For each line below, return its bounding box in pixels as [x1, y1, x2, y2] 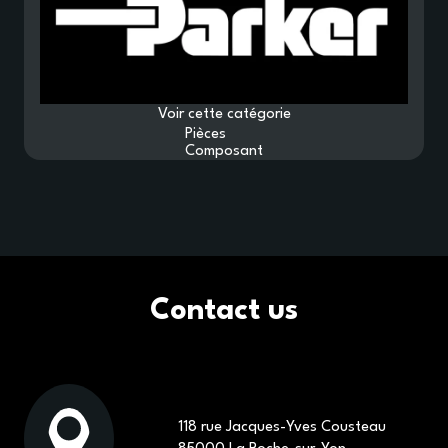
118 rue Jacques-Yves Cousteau [178, 419, 386, 435]
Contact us [150, 296, 298, 326]
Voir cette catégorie [157, 106, 291, 122]
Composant [185, 143, 263, 159]
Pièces [185, 126, 226, 142]
